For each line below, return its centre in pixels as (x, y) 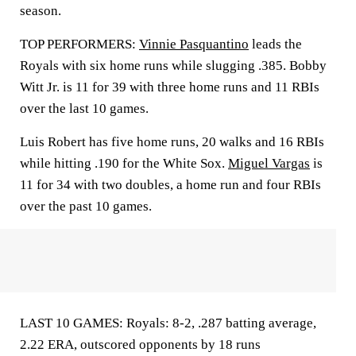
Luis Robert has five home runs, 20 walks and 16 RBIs (172, 142)
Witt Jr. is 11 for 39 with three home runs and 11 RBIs (170, 87)
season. (41, 11)
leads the (275, 44)
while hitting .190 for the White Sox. (124, 163)
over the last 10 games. (84, 108)
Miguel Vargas (269, 163)
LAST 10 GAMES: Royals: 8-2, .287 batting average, (168, 323)
